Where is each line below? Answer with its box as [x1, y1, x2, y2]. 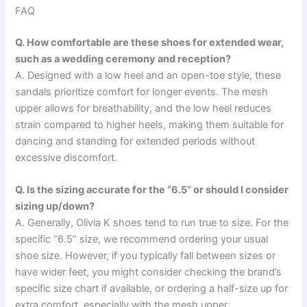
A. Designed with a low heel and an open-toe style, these [15, 69, 282, 82]
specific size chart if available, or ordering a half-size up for [15, 282, 288, 295]
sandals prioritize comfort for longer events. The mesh [15, 85, 269, 98]
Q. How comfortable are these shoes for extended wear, [15, 36, 284, 49]
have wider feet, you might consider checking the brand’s [15, 266, 282, 279]
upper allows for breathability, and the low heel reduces [15, 101, 272, 114]
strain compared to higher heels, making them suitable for [15, 118, 284, 131]
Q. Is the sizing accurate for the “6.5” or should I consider [15, 184, 289, 197]
